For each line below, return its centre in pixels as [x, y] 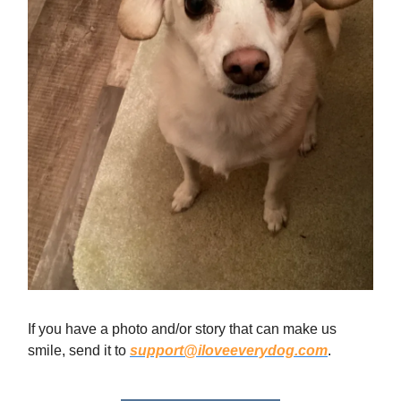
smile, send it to [79, 351]
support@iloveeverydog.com [229, 351]
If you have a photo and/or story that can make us [182, 329]
